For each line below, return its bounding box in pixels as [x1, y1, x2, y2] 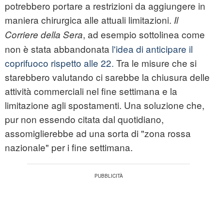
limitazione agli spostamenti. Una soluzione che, [5, 98, 204, 112]
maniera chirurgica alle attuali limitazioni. [5, 13, 171, 27]
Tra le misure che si [114, 56, 197, 70]
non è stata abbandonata [5, 42, 112, 56]
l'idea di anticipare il [112, 42, 193, 56]
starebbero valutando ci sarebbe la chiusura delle [5, 70, 210, 84]
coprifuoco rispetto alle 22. [5, 56, 114, 70]
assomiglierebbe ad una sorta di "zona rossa [5, 126, 191, 140]
